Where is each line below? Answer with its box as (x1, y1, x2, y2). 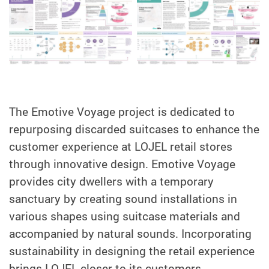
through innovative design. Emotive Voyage (9, 156, 235, 172)
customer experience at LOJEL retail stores (9, 139, 232, 155)
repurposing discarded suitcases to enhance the (9, 121, 259, 138)
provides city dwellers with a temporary (9, 174, 214, 190)
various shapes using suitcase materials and (9, 208, 240, 225)
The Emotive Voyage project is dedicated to (9, 104, 235, 120)
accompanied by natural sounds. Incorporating (9, 226, 252, 242)
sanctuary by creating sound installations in (9, 191, 237, 207)
